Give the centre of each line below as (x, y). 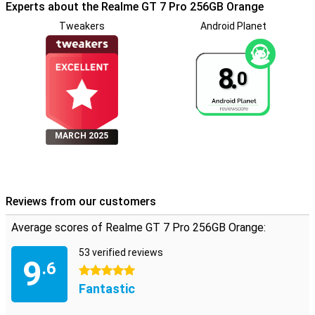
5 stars (95, 271)
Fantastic (107, 289)
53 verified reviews (121, 252)
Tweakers (82, 26)
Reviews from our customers (81, 201)
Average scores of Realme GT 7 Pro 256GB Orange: (139, 227)
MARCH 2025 (82, 136)
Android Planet (233, 26)
